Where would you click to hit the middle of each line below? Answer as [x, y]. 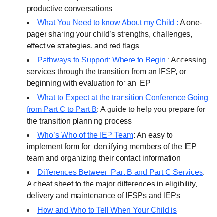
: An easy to [153, 135]
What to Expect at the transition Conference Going [123, 97]
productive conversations [70, 8]
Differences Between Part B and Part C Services [120, 172]
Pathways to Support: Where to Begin [101, 60]
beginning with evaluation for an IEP [89, 83]
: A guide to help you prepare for [151, 109]
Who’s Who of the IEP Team [85, 135]
